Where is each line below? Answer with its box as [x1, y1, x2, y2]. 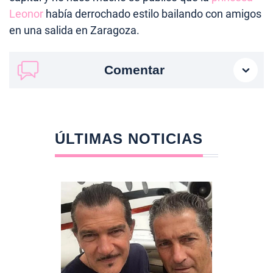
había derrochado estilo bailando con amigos [43, 7, 261, 20]
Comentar [104, 62, 165, 77]
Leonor [9, 7, 43, 20]
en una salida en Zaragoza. [9, 23, 140, 37]
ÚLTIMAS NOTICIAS [54, 130, 203, 147]
